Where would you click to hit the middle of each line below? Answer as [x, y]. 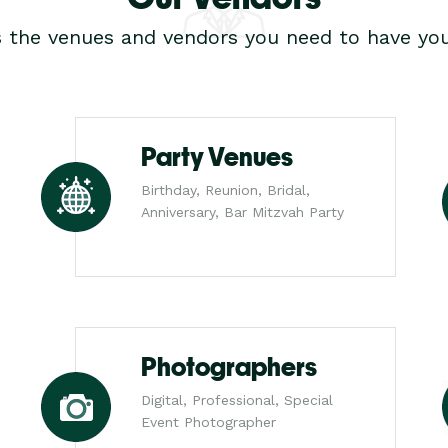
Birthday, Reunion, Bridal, [225, 190]
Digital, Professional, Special [237, 400]
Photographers [229, 367]
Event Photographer [208, 422]
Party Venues [217, 157]
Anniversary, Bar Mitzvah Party [242, 212]
